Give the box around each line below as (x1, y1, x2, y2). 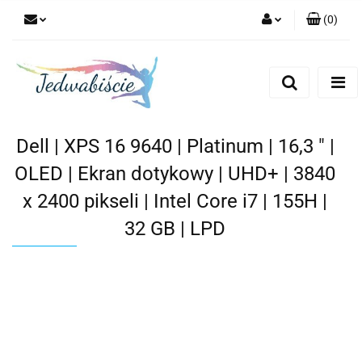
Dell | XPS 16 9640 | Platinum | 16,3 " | (15, 134, 335, 158)
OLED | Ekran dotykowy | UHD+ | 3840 (15, 162, 335, 185)
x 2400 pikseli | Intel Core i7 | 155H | (23, 189, 327, 213)
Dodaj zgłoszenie (197, 103, 282, 116)
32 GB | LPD (124, 217, 225, 240)
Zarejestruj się (213, 80, 282, 93)
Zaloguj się (229, 57, 282, 69)
